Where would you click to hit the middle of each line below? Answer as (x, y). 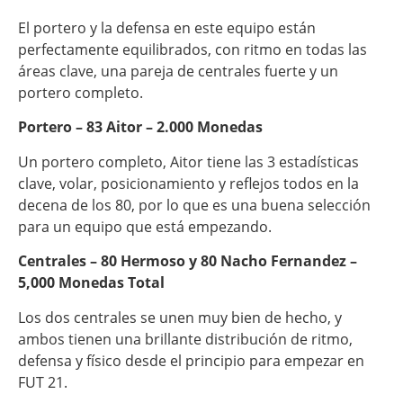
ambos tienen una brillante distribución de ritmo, (185, 339)
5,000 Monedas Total (91, 283)
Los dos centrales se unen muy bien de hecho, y (180, 317)
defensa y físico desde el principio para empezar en (191, 360)
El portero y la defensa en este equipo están (167, 28)
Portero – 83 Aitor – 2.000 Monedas (140, 127)
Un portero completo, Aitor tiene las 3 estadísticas (188, 161)
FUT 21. (43, 382)
